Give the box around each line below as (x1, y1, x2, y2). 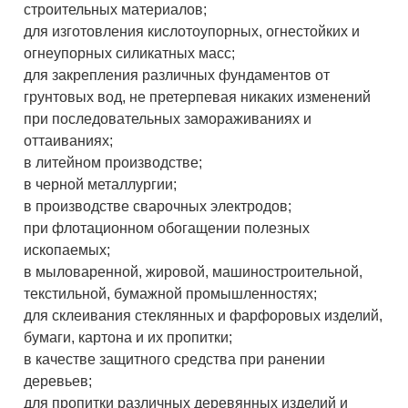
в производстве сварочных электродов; (24, 199, 292, 215)
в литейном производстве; (24, 155, 203, 171)
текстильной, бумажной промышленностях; (24, 286, 318, 302)
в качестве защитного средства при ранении (24, 352, 326, 368)
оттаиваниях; (24, 133, 114, 149)
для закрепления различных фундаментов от (24, 67, 331, 84)
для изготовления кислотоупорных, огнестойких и (24, 24, 361, 40)
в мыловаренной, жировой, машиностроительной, (24, 264, 363, 280)
